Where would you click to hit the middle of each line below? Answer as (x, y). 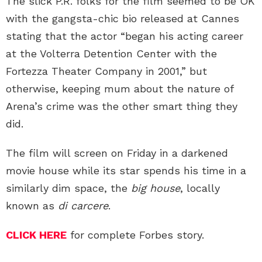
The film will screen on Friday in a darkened (117, 153)
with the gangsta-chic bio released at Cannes (123, 19)
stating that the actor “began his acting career (125, 36)
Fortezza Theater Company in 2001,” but (106, 71)
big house (154, 188)
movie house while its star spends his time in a (126, 171)
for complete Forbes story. (135, 235)
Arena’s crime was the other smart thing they (122, 106)
